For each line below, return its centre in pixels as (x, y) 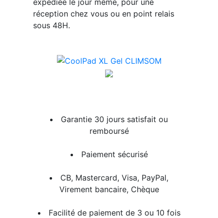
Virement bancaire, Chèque (109, 190)
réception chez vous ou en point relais (103, 13)
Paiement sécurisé (114, 154)
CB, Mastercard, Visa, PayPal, (114, 178)
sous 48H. (51, 25)
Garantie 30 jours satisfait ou (114, 119)
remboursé (109, 131)
